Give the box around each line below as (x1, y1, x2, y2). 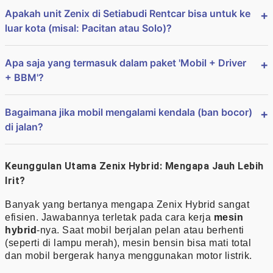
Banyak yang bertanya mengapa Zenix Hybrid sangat (5, 199, 249, 210)
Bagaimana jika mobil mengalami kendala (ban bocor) (5, 105, 252, 118)
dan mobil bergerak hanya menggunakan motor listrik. (5, 250, 252, 261)
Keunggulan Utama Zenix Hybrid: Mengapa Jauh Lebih (5, 160, 264, 172)
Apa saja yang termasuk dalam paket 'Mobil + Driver (5, 56, 246, 69)
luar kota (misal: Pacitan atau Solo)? (5, 21, 172, 34)
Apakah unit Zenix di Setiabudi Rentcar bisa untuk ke (5, 7, 250, 19)
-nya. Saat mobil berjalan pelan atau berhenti (37, 224, 244, 235)
